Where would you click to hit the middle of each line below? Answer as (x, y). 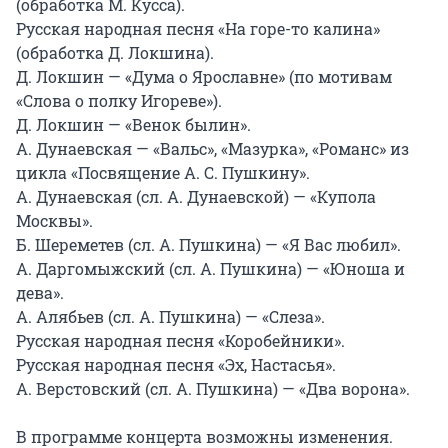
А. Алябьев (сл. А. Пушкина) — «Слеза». (170, 317)
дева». (40, 293)
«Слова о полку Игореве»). (119, 101)
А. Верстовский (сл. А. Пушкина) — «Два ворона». (213, 389)
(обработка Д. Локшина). (115, 53)
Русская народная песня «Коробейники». (180, 341)
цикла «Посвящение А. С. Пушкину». (163, 173)
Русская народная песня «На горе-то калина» (198, 29)
